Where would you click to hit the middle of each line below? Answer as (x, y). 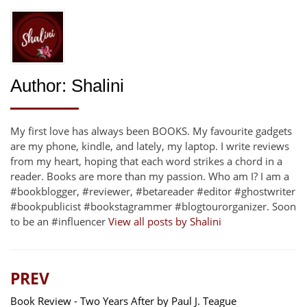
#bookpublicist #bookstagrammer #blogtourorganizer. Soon (153, 207)
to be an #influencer (59, 222)
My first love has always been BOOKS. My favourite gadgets (151, 131)
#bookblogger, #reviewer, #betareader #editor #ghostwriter (153, 192)
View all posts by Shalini (165, 222)
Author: (38, 86)
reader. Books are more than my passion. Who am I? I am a (150, 176)
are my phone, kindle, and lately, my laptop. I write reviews (150, 146)
